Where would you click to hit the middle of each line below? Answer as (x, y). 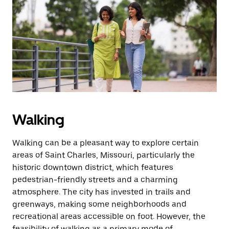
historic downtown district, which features (93, 167)
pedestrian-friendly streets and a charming (95, 180)
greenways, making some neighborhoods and (99, 204)
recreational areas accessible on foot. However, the (109, 216)
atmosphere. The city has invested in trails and (101, 192)
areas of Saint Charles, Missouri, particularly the (104, 155)
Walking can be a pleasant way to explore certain (106, 143)
